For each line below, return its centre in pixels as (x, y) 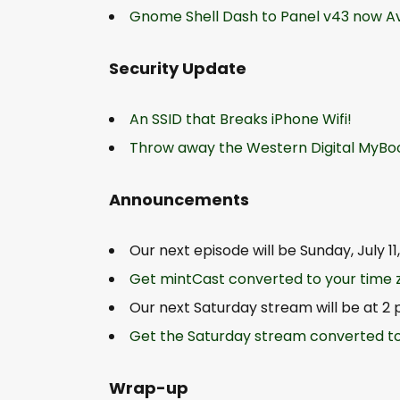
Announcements (179, 199)
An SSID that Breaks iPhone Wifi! (241, 119)
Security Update (178, 68)
